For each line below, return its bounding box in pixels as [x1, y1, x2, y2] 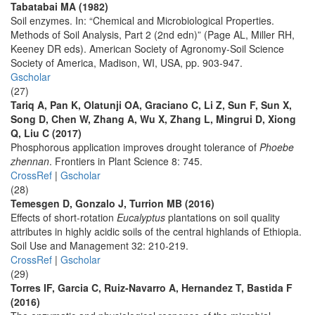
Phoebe [259, 140, 294, 154]
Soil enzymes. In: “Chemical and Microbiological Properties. [11, 13, 274, 27]
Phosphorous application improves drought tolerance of [11, 140, 259, 154]
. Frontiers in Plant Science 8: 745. [49, 154, 202, 168]
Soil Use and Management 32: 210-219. [11, 238, 188, 252]
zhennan [11, 154, 49, 168]
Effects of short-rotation [11, 210, 117, 224]
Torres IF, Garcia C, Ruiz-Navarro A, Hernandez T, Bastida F [11, 281, 292, 295]
